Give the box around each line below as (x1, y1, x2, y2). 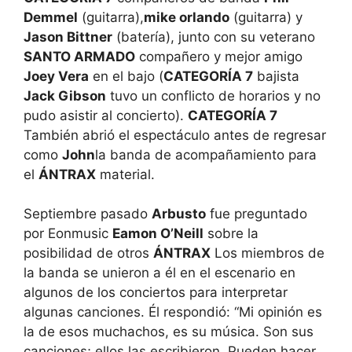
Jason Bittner (24, 28, 112, 45)
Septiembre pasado (24, 206, 152, 222)
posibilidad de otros (24, 245, 153, 262)
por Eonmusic (24, 225, 112, 242)
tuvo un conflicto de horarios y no (106, 87, 321, 104)
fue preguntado (206, 206, 307, 222)
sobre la (203, 225, 258, 242)
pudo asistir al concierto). (24, 107, 188, 123)
